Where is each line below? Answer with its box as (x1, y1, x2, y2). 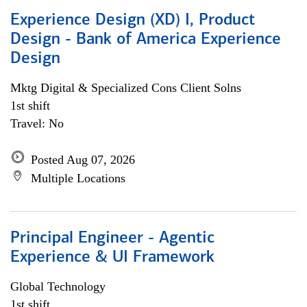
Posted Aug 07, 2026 (31, 153, 135, 167)
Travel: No (10, 116, 64, 130)
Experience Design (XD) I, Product (10, 12, 255, 29)
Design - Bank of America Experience (10, 32, 281, 48)
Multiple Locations (31, 171, 125, 185)
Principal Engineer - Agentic (10, 230, 214, 247)
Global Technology (10, 280, 106, 293)
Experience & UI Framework (10, 249, 214, 266)
